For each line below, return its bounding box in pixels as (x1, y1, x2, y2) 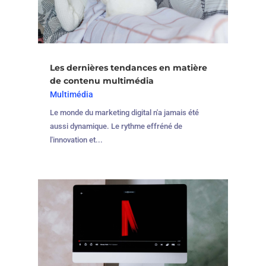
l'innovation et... (49, 135, 103, 145)
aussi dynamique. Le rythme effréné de (49, 122, 182, 131)
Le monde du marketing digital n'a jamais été (49, 108, 199, 118)
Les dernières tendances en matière (49, 62, 207, 74)
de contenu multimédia (49, 75, 154, 87)
